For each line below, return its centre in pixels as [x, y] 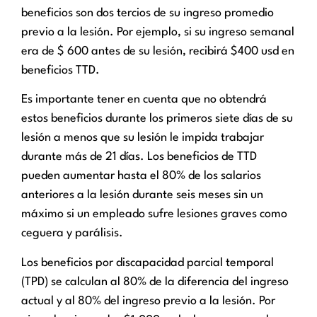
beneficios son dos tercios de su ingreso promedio [148, 13]
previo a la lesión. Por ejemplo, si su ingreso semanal [158, 32]
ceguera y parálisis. [72, 234]
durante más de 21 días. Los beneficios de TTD [139, 157]
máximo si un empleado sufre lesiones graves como [154, 214]
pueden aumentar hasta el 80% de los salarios [141, 176]
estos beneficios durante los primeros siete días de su [157, 119]
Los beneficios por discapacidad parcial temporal [148, 263]
